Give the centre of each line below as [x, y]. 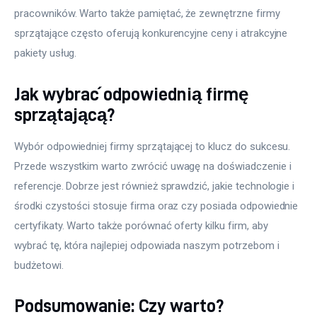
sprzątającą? [65, 114]
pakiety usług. [46, 53]
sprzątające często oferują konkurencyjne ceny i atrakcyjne [152, 34]
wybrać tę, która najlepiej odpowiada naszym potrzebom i [148, 245]
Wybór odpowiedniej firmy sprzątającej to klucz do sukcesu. [154, 146]
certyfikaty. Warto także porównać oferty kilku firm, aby [143, 225]
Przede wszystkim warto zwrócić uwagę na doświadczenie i [154, 166]
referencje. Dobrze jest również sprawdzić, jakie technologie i [156, 186]
